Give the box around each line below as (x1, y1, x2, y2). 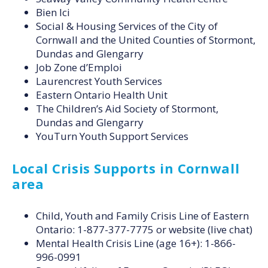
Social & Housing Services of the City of (36, 19, 218, 33)
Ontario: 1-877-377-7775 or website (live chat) (36, 223, 252, 236)
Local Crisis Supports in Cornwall (12, 159, 240, 177)
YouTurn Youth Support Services (36, 129, 188, 143)
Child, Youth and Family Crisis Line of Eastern (36, 209, 249, 223)
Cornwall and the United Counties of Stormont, (36, 32, 255, 47)
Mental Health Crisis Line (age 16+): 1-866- (36, 236, 236, 250)
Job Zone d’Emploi (36, 60, 122, 74)
